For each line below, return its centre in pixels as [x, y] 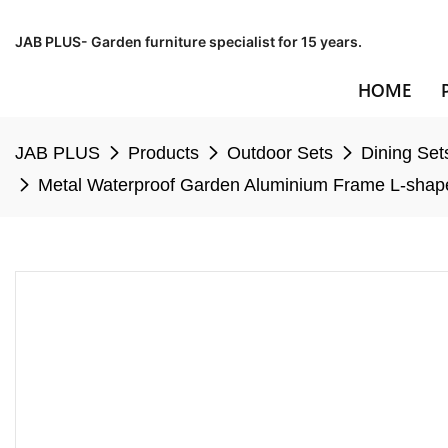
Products [163, 153]
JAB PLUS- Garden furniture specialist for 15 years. [188, 41]
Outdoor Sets [280, 153]
